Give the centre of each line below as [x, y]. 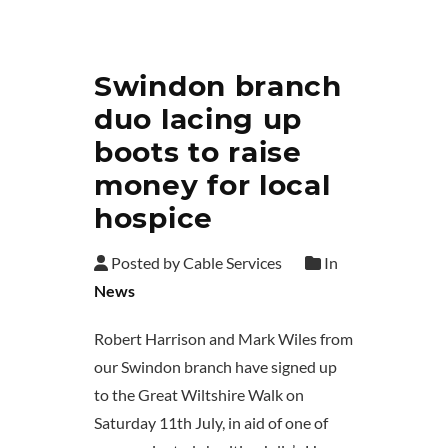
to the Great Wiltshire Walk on [199, 395]
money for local [212, 185]
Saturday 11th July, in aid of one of [211, 423]
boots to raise [198, 152]
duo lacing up [198, 119]
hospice [153, 218]
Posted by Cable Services [195, 263]
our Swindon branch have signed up [215, 367]
